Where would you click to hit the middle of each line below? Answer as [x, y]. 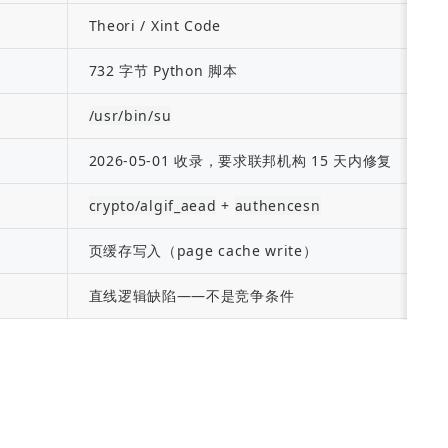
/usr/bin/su [130, 115]
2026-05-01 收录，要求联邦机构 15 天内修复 [240, 160]
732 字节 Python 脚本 [163, 70]
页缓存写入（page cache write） [203, 250]
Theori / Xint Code [155, 25]
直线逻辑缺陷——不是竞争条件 [191, 295]
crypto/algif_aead [152, 205]
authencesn [277, 205]
